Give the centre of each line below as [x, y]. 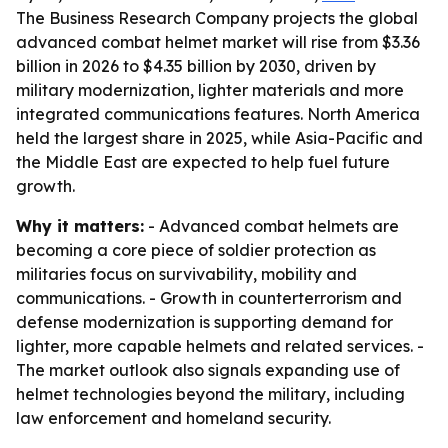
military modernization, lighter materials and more [210, 90]
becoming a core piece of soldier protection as [196, 250]
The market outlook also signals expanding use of [208, 370]
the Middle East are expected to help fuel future [203, 162]
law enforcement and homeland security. [173, 418]
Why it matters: [80, 226]
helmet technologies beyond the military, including [210, 394]
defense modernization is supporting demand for [204, 322]
